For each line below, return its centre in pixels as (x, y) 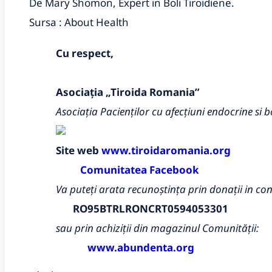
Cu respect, (85, 53)
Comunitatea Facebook (140, 169)
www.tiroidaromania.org (166, 150)
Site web (79, 150)
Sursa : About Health (79, 22)
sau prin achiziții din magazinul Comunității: (158, 228)
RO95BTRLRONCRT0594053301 (142, 208)
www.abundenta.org (141, 247)
